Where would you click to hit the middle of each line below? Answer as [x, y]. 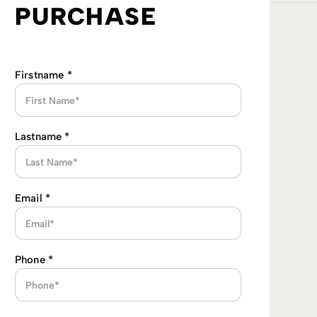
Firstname [41, 75]
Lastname [40, 137]
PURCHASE [86, 17]
